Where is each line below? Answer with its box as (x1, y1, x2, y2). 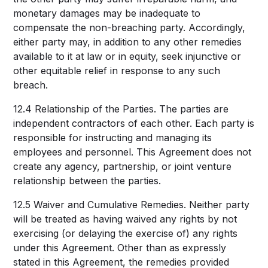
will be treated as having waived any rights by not (13, 213, 237, 225)
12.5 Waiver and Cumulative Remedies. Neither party (13, 199, 250, 211)
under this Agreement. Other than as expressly (13, 242, 227, 254)
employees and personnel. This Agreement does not (13, 146, 252, 158)
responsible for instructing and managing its (13, 132, 212, 144)
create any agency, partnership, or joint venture (13, 160, 232, 172)
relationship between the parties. (13, 175, 162, 187)
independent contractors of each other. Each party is (13, 117, 255, 129)
